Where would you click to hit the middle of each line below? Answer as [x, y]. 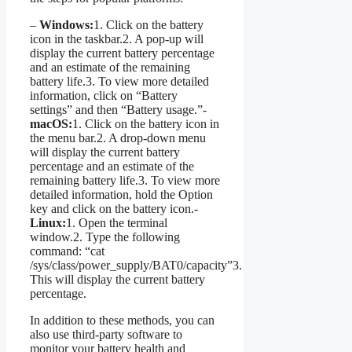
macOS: [51, 124]
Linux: [48, 223]
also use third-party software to [106, 335]
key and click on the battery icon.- [114, 209]
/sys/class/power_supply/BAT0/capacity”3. [136, 266]
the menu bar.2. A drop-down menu [118, 138]
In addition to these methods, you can [122, 321]
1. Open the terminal [117, 223]
